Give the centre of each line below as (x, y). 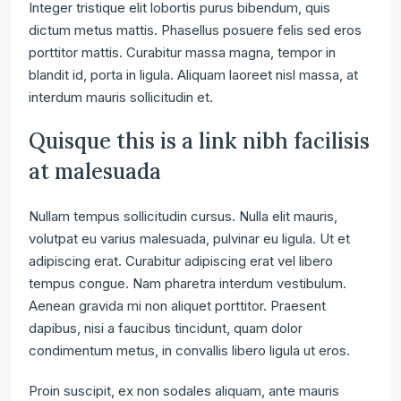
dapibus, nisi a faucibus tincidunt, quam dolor (166, 328)
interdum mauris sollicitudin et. (121, 97)
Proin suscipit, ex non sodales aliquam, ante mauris (184, 390)
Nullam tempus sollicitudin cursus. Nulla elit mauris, (183, 216)
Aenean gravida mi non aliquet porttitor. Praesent (177, 305)
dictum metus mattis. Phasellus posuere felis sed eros (195, 30)
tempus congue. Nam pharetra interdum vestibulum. (188, 283)
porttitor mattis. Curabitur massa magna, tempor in (182, 52)
